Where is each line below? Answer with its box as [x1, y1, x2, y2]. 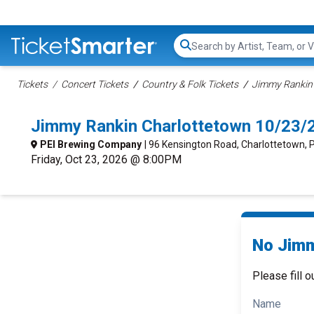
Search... [191, 46, 231, 60]
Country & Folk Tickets [142, 78, 238, 90]
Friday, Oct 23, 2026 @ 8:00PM [31, 153, 182, 166]
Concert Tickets [61, 78, 128, 90]
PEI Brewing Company [40, 139, 142, 150]
